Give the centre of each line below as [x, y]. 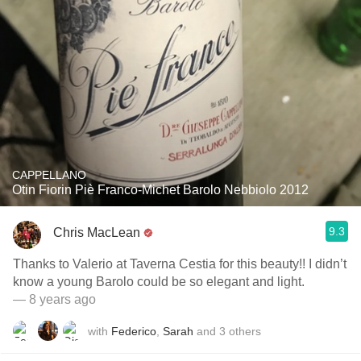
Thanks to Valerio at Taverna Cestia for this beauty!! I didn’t [180, 264]
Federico [134, 331]
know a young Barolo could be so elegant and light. [159, 282]
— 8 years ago [54, 299]
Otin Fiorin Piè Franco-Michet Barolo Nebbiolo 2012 [160, 190]
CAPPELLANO [49, 175]
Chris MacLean [97, 232]
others [245, 331]
